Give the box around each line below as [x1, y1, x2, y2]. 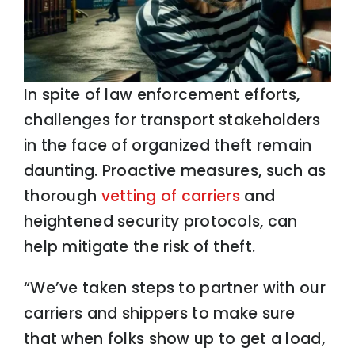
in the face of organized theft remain [23, 135, 312, 157]
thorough [23, 185, 101, 208]
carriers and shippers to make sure [23, 303, 296, 325]
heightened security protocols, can [23, 211, 298, 233]
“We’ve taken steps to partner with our [23, 277, 326, 300]
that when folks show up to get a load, [23, 328, 325, 350]
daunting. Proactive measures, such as [23, 160, 326, 182]
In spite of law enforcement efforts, [23, 84, 300, 106]
